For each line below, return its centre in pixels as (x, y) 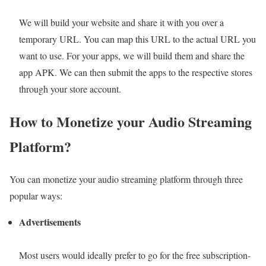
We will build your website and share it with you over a (121, 22)
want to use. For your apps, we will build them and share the (132, 55)
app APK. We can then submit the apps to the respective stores (136, 72)
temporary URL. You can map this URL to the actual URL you (137, 39)
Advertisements (50, 221)
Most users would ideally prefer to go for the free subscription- (135, 255)
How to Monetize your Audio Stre (112, 121)
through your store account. (70, 88)
